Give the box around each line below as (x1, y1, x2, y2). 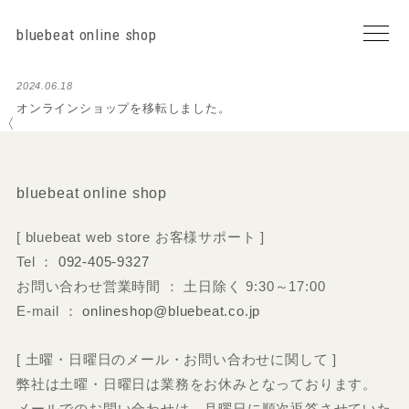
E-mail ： (16, 303, 83, 319)
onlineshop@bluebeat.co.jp (82, 303, 261, 319)
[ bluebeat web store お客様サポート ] (16, 229, 265, 245)
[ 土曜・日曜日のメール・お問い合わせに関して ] (16, 351, 337, 367)
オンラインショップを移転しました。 (16, 101, 231, 115)
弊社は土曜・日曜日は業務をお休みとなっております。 (16, 376, 377, 392)
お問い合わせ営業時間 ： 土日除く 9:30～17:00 (16, 278, 326, 294)
